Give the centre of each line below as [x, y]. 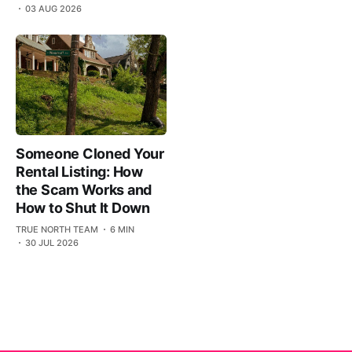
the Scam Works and [84, 189]
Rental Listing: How [79, 171]
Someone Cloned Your [90, 153]
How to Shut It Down [83, 207]
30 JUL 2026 [52, 242]
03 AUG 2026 [53, 9]
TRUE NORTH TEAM [57, 229]
